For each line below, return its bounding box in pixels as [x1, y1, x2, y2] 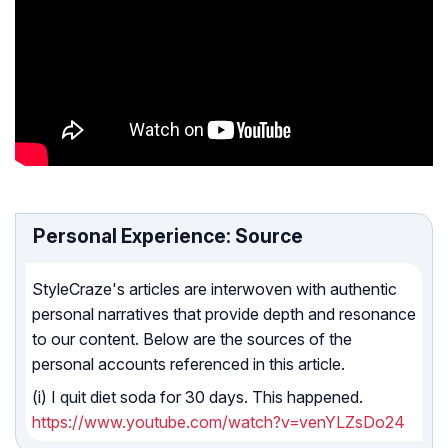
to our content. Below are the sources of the [32, 329, 352, 350]
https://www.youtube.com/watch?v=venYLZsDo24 [32, 412, 405, 433]
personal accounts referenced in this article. [32, 354, 345, 375]
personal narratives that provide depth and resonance [32, 304, 416, 325]
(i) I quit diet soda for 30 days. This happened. [32, 387, 363, 408]
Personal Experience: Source [33, 224, 303, 249]
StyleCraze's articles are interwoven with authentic [32, 279, 397, 300]
